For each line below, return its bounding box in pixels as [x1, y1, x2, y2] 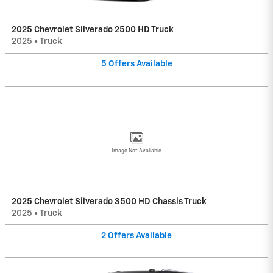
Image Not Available [112, 147, 161, 154]
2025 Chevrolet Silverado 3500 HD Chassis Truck [12, 197, 207, 206]
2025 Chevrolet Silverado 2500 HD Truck [12, 26, 174, 35]
